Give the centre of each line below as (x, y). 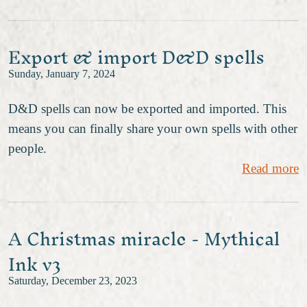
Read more (270, 168)
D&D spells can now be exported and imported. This (147, 108)
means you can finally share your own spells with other (153, 128)
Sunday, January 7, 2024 (62, 74)
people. (27, 148)
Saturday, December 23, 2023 (73, 281)
